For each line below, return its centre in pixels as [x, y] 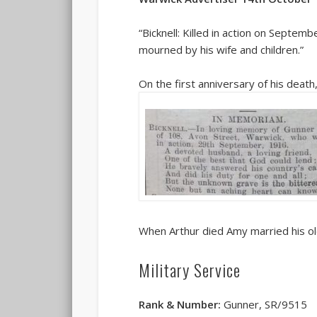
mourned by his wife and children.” [221, 50]
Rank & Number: [180, 305]
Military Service [190, 270]
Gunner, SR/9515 [264, 305]
